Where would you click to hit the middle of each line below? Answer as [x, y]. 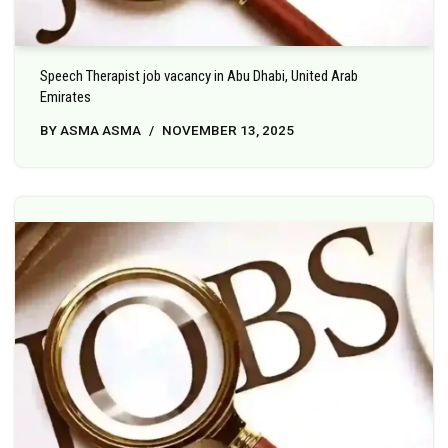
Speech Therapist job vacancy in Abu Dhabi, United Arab [199, 76]
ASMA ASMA [100, 130]
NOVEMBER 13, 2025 [228, 130]
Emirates [65, 97]
